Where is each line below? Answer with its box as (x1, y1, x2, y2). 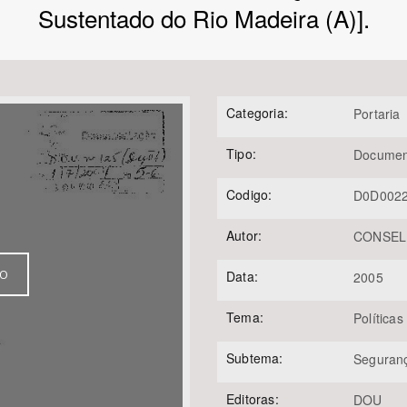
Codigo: (226, 185, 273, 203)
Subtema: (226, 349, 283, 367)
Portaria (353, 104, 401, 123)
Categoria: (226, 104, 288, 122)
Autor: (226, 226, 263, 244)
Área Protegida (217, 79, 297, 95)
